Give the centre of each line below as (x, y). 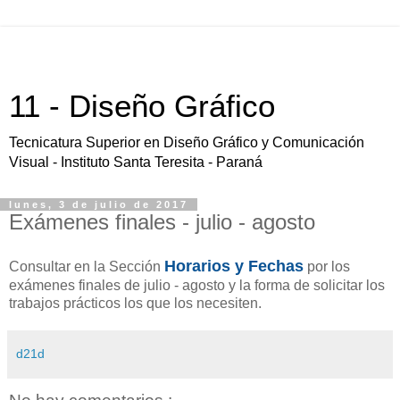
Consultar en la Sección (87, 266)
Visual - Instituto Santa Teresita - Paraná (136, 162)
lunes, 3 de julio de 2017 (99, 204)
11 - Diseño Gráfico (142, 106)
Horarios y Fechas (234, 266)
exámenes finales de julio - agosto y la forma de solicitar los (197, 285)
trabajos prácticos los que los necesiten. (135, 303)
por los (327, 266)
